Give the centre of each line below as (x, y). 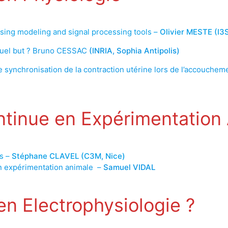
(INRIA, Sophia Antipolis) (134, 50)
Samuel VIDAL (129, 167)
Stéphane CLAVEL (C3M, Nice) (68, 156)
